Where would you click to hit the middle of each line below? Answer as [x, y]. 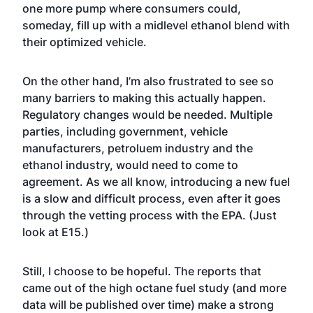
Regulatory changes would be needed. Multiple [147, 115]
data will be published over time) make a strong [148, 305]
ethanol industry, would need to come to [130, 165]
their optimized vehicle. [85, 42]
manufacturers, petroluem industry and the [138, 148]
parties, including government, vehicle [125, 131]
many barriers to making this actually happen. [144, 98]
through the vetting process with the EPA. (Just [150, 215]
